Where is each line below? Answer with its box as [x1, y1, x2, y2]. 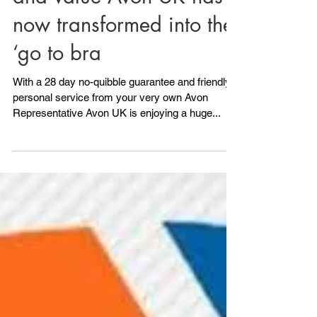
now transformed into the [13, 57, 234, 85]
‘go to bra [13, 86, 101, 113]
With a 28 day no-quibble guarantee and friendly [13, 122, 231, 134]
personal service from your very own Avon [13, 138, 208, 150]
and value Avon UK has [13, 29, 223, 57]
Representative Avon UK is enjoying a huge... [13, 154, 221, 166]
